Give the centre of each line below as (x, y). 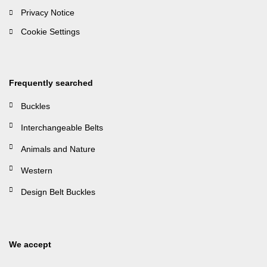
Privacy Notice (48, 12)
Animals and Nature (58, 149)
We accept (30, 244)
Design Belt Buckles (58, 192)
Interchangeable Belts (62, 127)
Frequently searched (51, 83)
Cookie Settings (50, 31)
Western (37, 170)
